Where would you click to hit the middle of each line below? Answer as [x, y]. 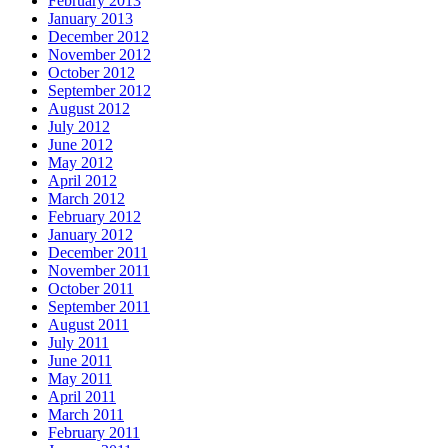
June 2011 [80, 361]
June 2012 [80, 145]
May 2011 [80, 379]
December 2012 [98, 37]
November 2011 [99, 271]
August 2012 [89, 109]
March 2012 [86, 199]
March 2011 [86, 415]
